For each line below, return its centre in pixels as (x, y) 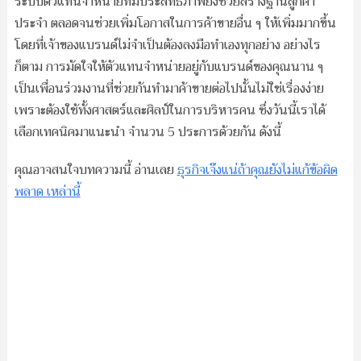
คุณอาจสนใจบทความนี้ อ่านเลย (95, 170)
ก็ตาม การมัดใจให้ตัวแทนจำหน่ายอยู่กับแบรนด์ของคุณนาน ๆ (169, 67)
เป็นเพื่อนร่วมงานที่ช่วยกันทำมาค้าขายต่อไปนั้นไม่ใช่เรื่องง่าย (169, 89)
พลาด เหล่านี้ (47, 192)
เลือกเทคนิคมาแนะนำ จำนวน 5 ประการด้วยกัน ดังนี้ (147, 132)
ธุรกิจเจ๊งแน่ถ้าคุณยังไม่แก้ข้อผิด (257, 170)
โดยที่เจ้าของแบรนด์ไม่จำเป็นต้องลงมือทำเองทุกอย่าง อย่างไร (167, 45)
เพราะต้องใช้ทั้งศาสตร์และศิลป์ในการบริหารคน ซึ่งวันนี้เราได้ (170, 110)
